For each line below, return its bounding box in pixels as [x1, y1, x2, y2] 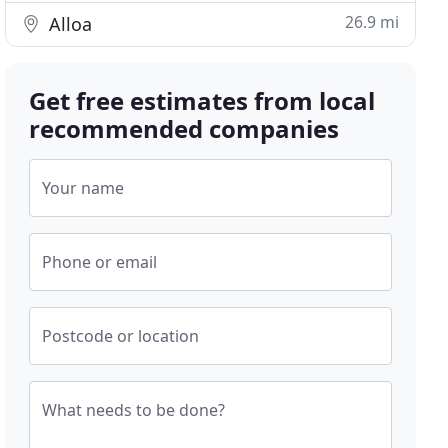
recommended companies [29, 112, 340, 145]
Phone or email [42, 251, 158, 273]
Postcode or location [42, 325, 200, 347]
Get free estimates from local [29, 84, 376, 117]
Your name [42, 177, 125, 199]
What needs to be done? [42, 399, 226, 421]
